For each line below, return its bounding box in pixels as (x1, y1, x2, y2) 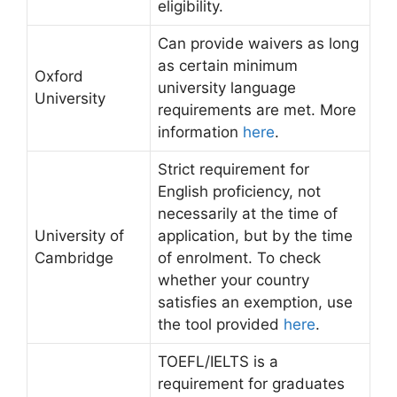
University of (35, 227, 124, 245)
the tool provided (158, 315, 284, 333)
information (158, 123, 243, 141)
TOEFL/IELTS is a (158, 353, 278, 370)
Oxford (35, 67, 83, 85)
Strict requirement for (158, 160, 309, 178)
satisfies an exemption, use (158, 293, 353, 311)
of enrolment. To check (158, 249, 321, 267)
